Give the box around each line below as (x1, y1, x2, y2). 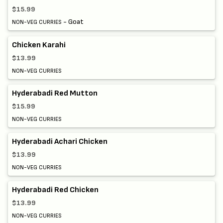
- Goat (62, 17, 84, 26)
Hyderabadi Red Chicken (12, 185, 99, 195)
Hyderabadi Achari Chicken (12, 136, 108, 146)
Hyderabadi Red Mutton (12, 88, 98, 98)
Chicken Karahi (12, 40, 66, 50)
